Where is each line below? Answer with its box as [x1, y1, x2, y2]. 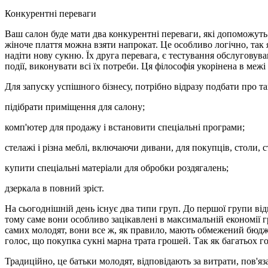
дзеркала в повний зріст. [5, 182, 104, 193]
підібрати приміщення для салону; [5, 101, 145, 112]
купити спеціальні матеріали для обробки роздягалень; [5, 162, 229, 173]
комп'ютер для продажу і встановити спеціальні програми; [5, 121, 245, 132]
